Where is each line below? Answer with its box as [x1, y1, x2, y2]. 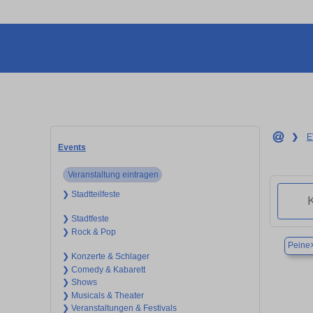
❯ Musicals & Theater [61, 290, 144, 300]
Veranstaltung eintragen [67, 169, 159, 180]
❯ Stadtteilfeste [61, 189, 120, 199]
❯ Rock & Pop [61, 226, 116, 237]
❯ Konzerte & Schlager [61, 252, 150, 262]
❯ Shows [61, 277, 97, 288]
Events [58, 142, 86, 152]
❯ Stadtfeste [61, 214, 109, 224]
